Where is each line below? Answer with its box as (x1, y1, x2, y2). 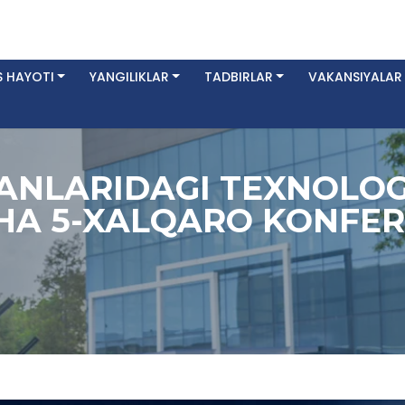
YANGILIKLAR (89, 68, 169, 86)
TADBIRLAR (203, 68, 273, 86)
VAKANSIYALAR (307, 68, 402, 86)
